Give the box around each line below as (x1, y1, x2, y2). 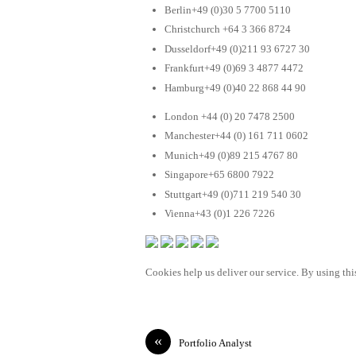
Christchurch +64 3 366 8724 (164, 23, 291, 36)
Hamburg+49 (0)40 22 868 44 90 (164, 81, 306, 94)
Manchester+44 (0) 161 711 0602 (164, 130, 308, 142)
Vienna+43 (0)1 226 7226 (164, 207, 275, 220)
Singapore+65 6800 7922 (164, 168, 274, 181)
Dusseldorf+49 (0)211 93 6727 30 (164, 42, 310, 55)
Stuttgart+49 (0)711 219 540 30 (164, 188, 301, 200)
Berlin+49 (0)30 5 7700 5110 (164, 3, 291, 16)
